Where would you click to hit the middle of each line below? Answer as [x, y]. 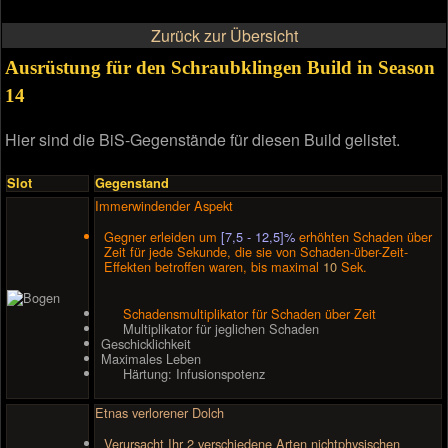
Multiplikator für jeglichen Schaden [221, 329]
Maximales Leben [151, 359]
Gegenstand [132, 182]
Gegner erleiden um [163, 236]
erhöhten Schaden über [364, 236]
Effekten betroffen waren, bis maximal [214, 266]
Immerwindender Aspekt [164, 205]
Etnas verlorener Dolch [159, 412]
